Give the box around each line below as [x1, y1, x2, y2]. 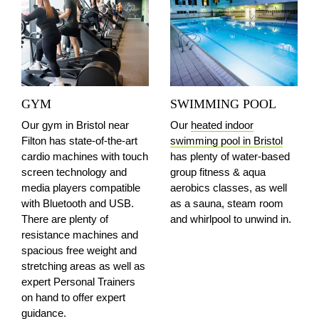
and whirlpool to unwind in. [170, 213, 291, 225]
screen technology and [21, 166, 127, 178]
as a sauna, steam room [170, 197, 283, 209]
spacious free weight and [21, 244, 137, 256]
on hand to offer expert [21, 291, 125, 303]
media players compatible [21, 182, 140, 194]
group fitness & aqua [170, 166, 266, 178]
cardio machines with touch [21, 150, 148, 162]
